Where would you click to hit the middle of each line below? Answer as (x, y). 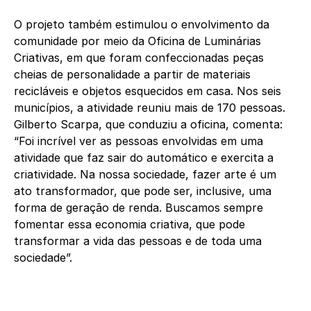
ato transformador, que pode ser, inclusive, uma (143, 191)
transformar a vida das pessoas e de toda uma (138, 241)
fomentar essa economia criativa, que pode (129, 225)
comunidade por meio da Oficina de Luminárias (137, 41)
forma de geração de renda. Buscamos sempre (138, 208)
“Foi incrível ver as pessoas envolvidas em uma (138, 141)
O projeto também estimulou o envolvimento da (142, 25)
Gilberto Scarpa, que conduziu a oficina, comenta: (148, 125)
